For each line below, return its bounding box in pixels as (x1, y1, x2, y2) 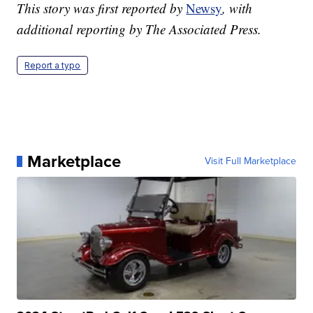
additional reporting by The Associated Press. (17, 20, 262, 38)
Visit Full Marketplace (204, 153, 296, 168)
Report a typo (24, 59, 81, 71)
